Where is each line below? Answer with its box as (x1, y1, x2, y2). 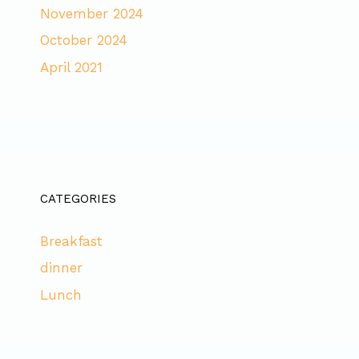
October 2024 (40, 32, 127, 49)
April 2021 (40, 58, 103, 75)
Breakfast (40, 232, 103, 249)
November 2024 (40, 5, 143, 22)
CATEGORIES (40, 191, 116, 206)
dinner (40, 260, 83, 276)
